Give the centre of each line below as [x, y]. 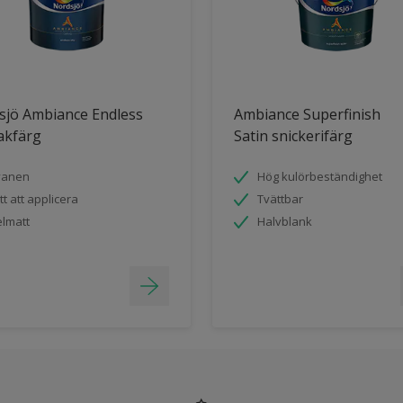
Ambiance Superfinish [307, 114]
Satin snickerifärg [293, 136]
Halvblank [285, 221]
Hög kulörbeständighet [320, 176]
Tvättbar [280, 199]
